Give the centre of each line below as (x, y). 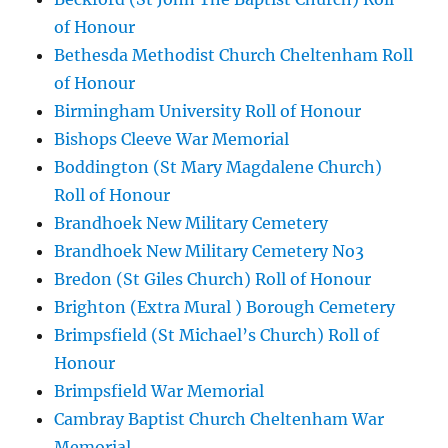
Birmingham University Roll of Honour (208, 111)
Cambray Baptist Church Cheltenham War (219, 419)
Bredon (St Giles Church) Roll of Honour (213, 279)
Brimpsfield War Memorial (159, 391)
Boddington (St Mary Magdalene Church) (218, 167)
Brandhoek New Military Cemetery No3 (209, 251)
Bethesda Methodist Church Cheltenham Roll (234, 55)
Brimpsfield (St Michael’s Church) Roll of (217, 335)
